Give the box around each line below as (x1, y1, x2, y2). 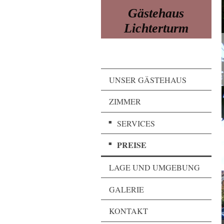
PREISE (117, 139, 146, 151)
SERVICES (117, 117, 155, 128)
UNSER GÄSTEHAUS (109, 74, 186, 85)
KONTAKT (109, 205, 148, 216)
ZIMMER (109, 96, 141, 107)
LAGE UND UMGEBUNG (109, 162, 200, 172)
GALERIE (109, 183, 144, 194)
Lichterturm (123, 20, 188, 35)
